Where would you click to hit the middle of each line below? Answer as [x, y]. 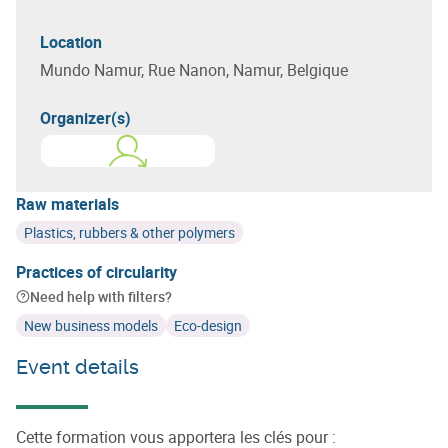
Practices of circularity [96, 271]
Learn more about [118, 161]
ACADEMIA [224, 161]
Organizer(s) [85, 117]
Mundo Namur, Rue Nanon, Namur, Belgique [194, 69]
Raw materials [67, 203]
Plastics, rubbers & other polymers [129, 232]
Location [71, 41]
